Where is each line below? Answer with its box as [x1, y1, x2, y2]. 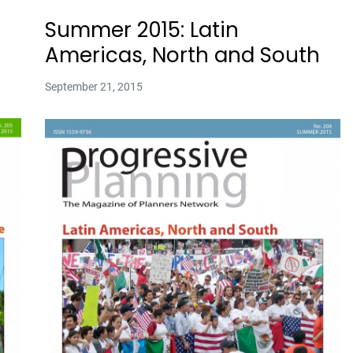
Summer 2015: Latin [44, 16, 239, 45]
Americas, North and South [44, 41, 320, 70]
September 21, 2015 [44, 80, 143, 94]
